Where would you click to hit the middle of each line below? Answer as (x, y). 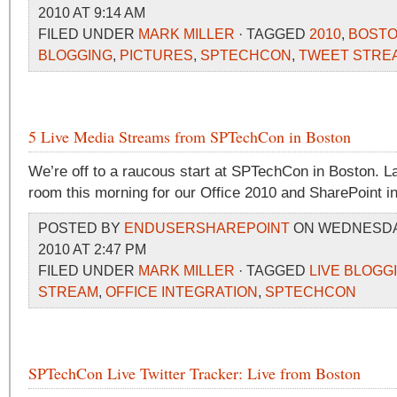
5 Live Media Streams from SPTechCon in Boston (190, 136)
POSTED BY (81, 228)
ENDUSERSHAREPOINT (207, 228)
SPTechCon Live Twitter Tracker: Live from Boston (195, 373)
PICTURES (156, 55)
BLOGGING (75, 55)
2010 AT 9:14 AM (93, 13)
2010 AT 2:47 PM (94, 249)
